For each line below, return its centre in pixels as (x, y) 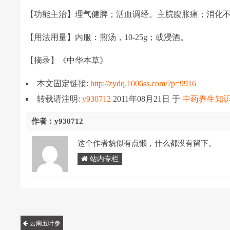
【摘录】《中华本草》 (67, 60)
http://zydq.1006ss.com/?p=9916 (143, 83)
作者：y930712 (57, 121)
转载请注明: (60, 99)
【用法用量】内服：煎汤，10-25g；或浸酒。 (107, 37)
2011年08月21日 (143, 99)
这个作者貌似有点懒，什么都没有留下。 (147, 143)
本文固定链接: (64, 83)
